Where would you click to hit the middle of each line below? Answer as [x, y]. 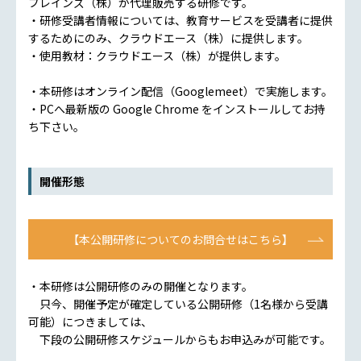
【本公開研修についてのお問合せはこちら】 [180, 239]
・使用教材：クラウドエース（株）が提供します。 [157, 55]
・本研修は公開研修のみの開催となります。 [141, 286]
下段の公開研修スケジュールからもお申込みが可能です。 [180, 339]
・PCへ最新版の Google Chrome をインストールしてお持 [177, 108]
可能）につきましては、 [90, 321]
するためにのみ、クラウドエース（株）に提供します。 [168, 37]
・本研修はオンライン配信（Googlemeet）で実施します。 [180, 91]
